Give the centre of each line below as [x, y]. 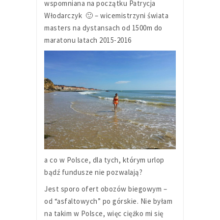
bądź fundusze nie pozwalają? [93, 172]
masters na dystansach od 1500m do [103, 27]
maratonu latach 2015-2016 [88, 40]
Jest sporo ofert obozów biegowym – [106, 189]
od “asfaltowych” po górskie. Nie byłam [108, 201]
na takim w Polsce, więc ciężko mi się [104, 213]
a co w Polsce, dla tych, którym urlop [104, 160]
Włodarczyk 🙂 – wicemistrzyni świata [106, 15]
